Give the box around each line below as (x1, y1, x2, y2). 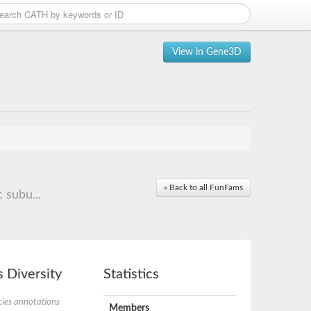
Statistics (103, 267, 160, 281)
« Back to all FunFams (164, 183, 243, 192)
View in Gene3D (172, 47, 242, 57)
